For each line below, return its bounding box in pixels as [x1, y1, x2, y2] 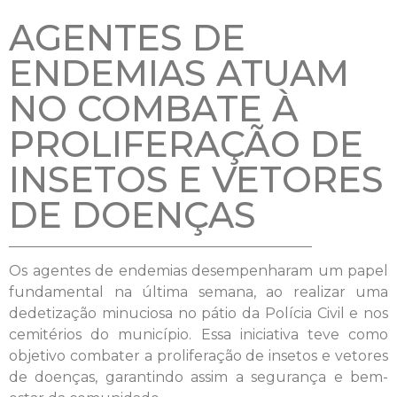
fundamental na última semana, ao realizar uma [9, 283, 388, 300]
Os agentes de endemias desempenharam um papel [9, 261, 388, 279]
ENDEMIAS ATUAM [9, 51, 349, 95]
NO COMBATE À [9, 86, 298, 130]
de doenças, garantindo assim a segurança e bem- [9, 368, 388, 385]
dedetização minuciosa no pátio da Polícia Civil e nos [9, 304, 388, 322]
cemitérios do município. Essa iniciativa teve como [9, 325, 388, 343]
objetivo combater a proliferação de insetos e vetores [9, 346, 388, 364]
